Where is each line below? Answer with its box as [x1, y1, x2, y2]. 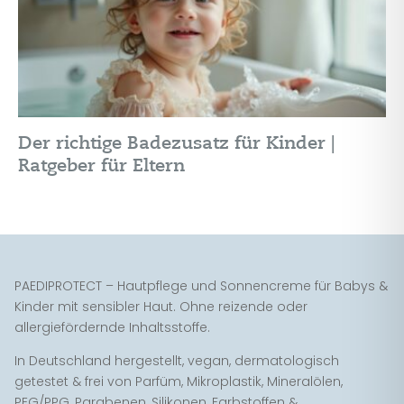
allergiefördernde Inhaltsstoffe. [14, 318, 210, 337]
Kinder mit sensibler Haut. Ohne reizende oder [14, 298, 308, 317]
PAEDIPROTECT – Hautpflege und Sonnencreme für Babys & [14, 277, 388, 296]
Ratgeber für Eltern [18, 154, 185, 178]
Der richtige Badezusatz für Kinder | [18, 132, 335, 155]
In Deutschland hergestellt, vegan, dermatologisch [14, 352, 339, 371]
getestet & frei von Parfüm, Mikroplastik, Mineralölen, [14, 372, 343, 391]
